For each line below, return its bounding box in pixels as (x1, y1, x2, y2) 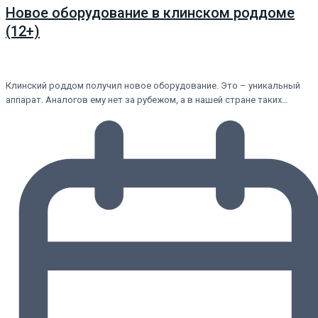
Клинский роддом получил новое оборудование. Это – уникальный (6, 80, 300, 92)
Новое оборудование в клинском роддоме (6, 4, 295, 21)
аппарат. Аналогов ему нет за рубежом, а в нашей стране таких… (6, 94, 288, 106)
